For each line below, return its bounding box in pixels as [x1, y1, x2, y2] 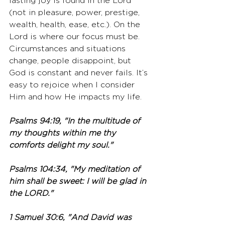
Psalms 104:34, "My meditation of [9, 166, 143, 173]
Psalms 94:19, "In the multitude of [9, 118, 143, 125]
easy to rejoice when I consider [9, 81, 137, 89]
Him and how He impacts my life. [9, 93, 144, 101]
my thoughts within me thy [9, 130, 118, 137]
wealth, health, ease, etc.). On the [9, 21, 143, 29]
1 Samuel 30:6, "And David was [9, 214, 134, 221]
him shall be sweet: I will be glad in [9, 178, 149, 185]
